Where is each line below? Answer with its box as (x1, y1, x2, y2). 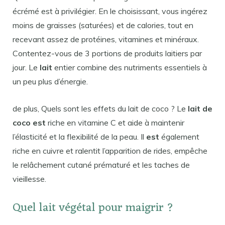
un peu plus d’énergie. (13, 76, 88, 86)
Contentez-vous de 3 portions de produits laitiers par (13, 48, 202, 58)
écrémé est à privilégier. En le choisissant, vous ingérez (13, 6, 207, 16)
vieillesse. (13, 174, 46, 184)
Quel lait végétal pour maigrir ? (13, 197, 174, 218)
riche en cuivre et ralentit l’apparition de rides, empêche (13, 146, 207, 156)
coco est (13, 118, 46, 128)
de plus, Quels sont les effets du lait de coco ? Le (13, 103, 188, 114)
